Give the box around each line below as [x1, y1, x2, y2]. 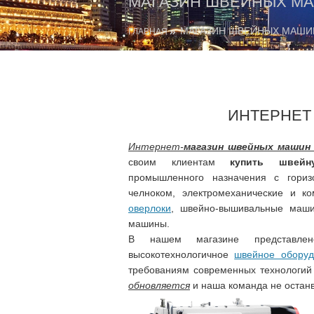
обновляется [128, 279, 190, 291]
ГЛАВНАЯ [128, 26, 168, 36]
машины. [128, 217, 170, 229]
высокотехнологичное [128, 248, 235, 260]
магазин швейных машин [184, 140, 310, 152]
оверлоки [128, 202, 171, 214]
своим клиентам [128, 156, 231, 168]
